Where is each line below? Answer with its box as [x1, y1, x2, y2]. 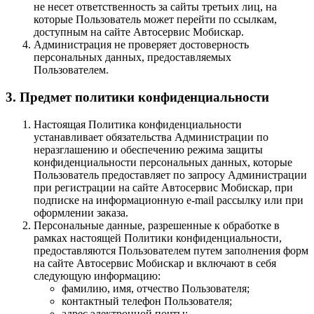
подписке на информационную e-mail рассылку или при [34, 193, 303, 206]
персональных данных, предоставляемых [34, 51, 231, 64]
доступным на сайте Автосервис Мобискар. [34, 26, 244, 39]
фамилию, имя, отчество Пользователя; [62, 282, 250, 294]
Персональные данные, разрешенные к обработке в [34, 219, 280, 231]
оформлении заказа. [34, 206, 128, 219]
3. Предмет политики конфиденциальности [6, 89, 269, 104]
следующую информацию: [34, 269, 161, 282]
